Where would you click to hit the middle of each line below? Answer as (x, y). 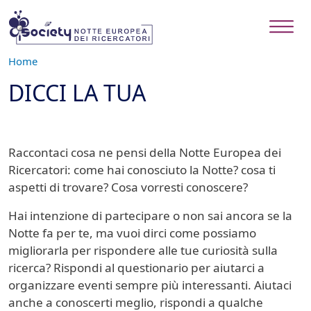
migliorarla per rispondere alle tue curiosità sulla (143, 250)
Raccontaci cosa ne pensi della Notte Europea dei (145, 152)
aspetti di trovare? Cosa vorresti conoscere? (128, 187)
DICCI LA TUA (77, 92)
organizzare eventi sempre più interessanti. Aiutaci (150, 285)
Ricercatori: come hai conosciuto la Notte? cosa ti (142, 169)
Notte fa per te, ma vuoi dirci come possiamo (132, 233)
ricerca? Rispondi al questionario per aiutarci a (136, 267)
